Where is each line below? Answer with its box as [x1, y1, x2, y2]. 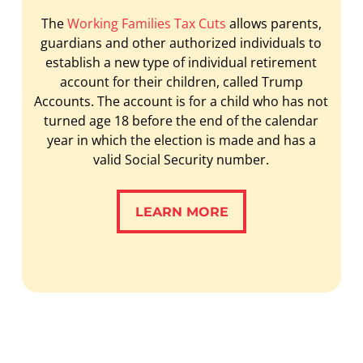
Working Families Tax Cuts [66, 14, 226, 32]
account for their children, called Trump [59, 72, 303, 91]
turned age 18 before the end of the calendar [44, 111, 319, 130]
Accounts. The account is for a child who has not [34, 92, 329, 110]
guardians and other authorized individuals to [41, 33, 322, 52]
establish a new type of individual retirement [45, 53, 318, 71]
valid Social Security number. [93, 150, 270, 169]
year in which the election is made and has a [46, 130, 316, 149]
